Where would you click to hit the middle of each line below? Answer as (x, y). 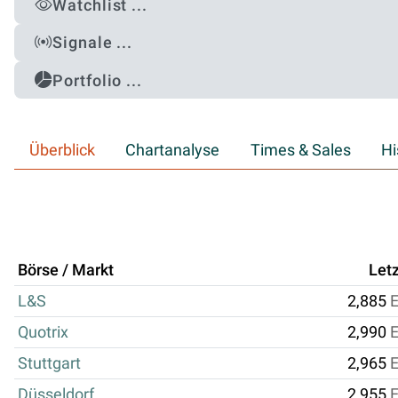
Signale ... (93, 43)
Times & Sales (300, 150)
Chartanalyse (173, 150)
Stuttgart (49, 363)
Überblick (63, 150)
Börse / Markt (66, 270)
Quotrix (43, 332)
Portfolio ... (97, 80)
